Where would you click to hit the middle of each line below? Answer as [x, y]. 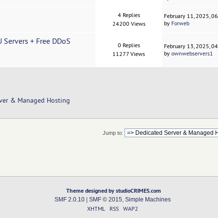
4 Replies [129, 15]
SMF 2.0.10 [69, 199]
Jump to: [113, 133]
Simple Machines [148, 199]
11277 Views [129, 54]
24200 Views [129, 24]
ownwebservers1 [192, 54]
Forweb [181, 23]
